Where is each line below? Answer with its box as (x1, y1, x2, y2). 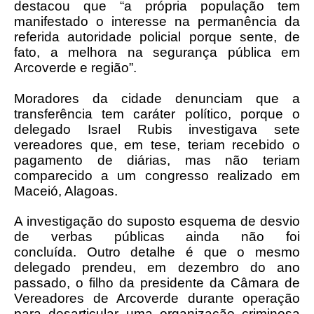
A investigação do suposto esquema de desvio (14, 214, 300, 228)
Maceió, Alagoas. (14, 184, 118, 198)
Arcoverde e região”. (14, 60, 137, 75)
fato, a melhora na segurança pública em (14, 45, 300, 60)
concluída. (14, 245, 87, 259)
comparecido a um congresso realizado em (14, 168, 300, 183)
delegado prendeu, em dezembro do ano (14, 260, 300, 275)
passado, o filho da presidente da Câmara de (14, 275, 300, 290)
